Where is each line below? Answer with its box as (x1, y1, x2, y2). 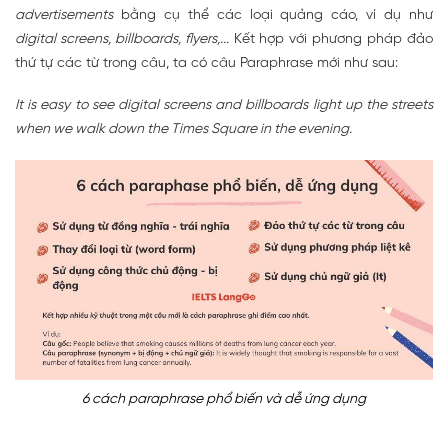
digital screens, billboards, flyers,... (15, 32, 229, 48)
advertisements (15, 8, 113, 24)
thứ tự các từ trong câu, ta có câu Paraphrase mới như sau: (15, 56, 398, 72)
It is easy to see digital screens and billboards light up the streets (15, 98, 433, 114)
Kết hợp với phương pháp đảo (228, 32, 434, 48)
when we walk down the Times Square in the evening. (15, 122, 352, 138)
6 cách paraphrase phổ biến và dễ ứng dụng (82, 391, 366, 407)
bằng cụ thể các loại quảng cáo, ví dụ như (113, 8, 433, 24)
